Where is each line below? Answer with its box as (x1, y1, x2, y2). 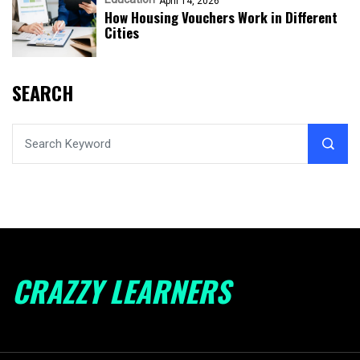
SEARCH (12, 77, 73, 107)
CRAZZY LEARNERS (12, 268, 231, 312)
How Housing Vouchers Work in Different (104, 6, 337, 27)
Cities (104, 22, 139, 43)
